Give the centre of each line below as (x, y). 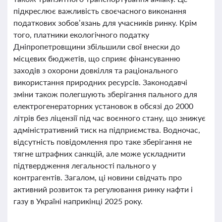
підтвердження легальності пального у (85, 165)
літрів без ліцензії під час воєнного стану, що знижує (110, 118)
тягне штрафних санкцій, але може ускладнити (99, 153)
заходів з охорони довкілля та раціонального (96, 70)
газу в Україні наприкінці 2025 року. (78, 201)
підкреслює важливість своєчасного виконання (100, 11)
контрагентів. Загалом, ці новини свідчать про (98, 177)
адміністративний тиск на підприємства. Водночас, (107, 130)
